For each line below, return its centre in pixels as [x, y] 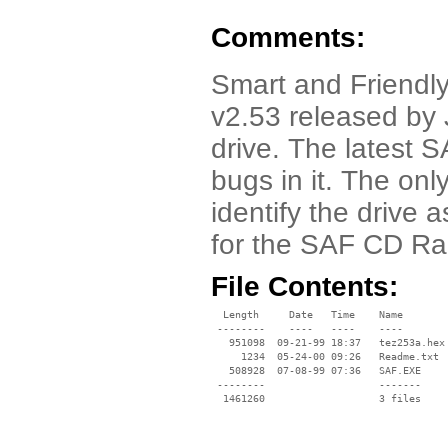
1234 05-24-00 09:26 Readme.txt [325, 356]
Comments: [288, 37]
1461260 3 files [316, 398]
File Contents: [304, 286]
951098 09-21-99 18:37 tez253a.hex [328, 342]
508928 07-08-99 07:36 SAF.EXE [316, 370]
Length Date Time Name [307, 314]
